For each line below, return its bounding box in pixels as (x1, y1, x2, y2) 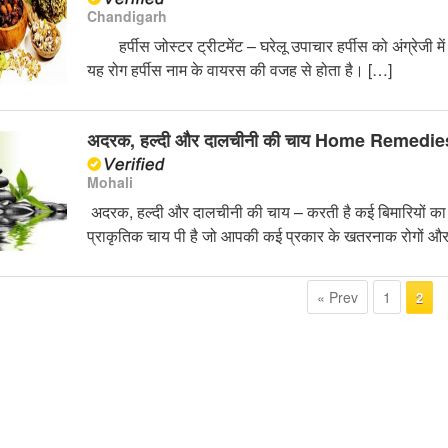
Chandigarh (86, 6, 167, 27)
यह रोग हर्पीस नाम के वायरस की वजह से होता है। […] (86, 58, 392, 82)
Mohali (86, 172, 133, 193)
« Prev (316, 287, 358, 308)
